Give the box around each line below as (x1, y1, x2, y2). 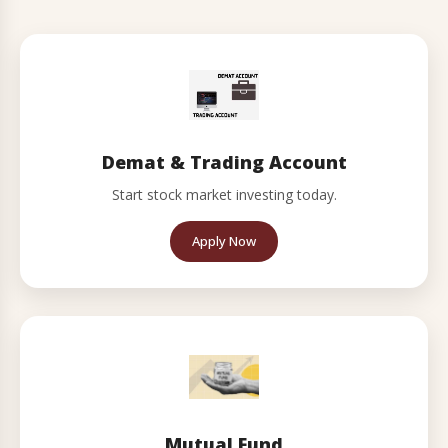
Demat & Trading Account (101, 150, 347, 174)
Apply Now (192, 232, 256, 250)
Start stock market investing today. (111, 185, 337, 204)
